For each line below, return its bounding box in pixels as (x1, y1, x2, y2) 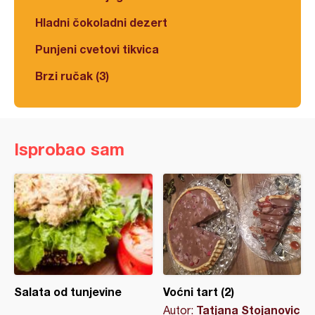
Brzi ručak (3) (35, 69, 109, 82)
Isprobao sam (14, 139, 124, 159)
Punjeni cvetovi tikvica (35, 42, 159, 56)
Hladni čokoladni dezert (35, 15, 167, 29)
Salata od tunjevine (14, 285, 122, 298)
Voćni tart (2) (162, 285, 234, 298)
